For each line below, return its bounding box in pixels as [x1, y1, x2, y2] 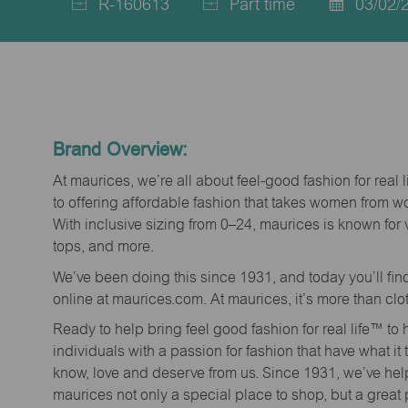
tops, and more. [53, 238, 154, 256]
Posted [309, 12, 359, 32]
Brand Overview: [53, 136, 188, 162]
